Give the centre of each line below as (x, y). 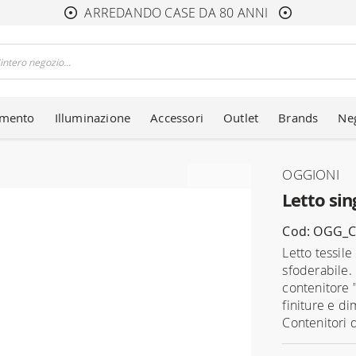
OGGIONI (311, 174)
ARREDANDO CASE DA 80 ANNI (178, 13)
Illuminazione (93, 118)
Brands (298, 118)
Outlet (241, 118)
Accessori (177, 118)
